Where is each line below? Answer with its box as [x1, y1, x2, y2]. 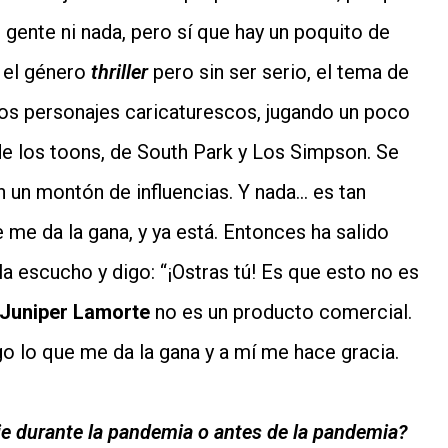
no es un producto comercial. [150, 300, 412, 325]
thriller [91, 60, 148, 85]
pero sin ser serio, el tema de [148, 60, 409, 85]
